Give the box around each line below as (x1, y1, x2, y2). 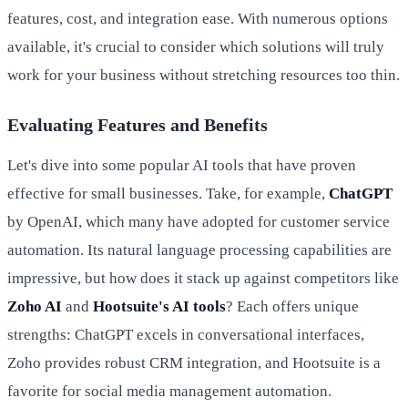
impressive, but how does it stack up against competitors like (7, 270, 399, 288)
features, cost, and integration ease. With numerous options (7, 10, 388, 28)
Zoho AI (7, 298, 62, 316)
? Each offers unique (226, 298, 359, 316)
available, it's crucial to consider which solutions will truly (7, 38, 384, 56)
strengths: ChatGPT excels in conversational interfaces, (7, 326, 364, 344)
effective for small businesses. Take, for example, (7, 185, 329, 203)
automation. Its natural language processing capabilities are (7, 241, 392, 260)
